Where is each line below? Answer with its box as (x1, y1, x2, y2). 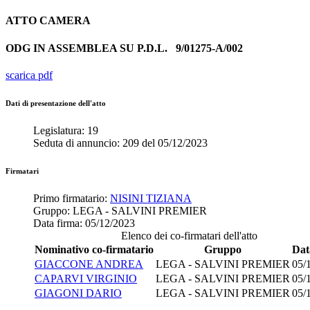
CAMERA (39, 15, 91, 27)
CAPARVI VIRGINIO (35, 272, 137, 284)
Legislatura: (33, 124, 87, 136)
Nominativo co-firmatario (35, 243, 154, 255)
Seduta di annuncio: (33, 136, 122, 149)
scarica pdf (6, 69, 53, 81)
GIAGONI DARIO (35, 286, 122, 299)
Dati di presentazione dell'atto (6, 98, 106, 107)
